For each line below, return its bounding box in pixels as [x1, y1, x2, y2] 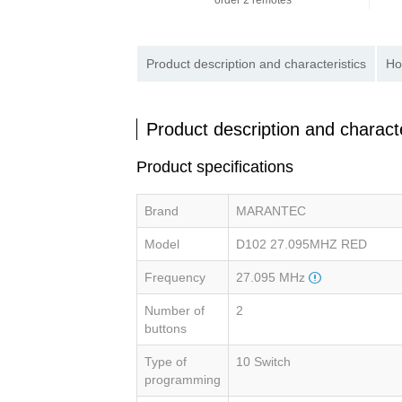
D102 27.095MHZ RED [236, 237, 367, 252]
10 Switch [236, 354, 291, 370]
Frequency [144, 270, 205, 285]
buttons [144, 321, 187, 336]
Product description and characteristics [146, 57, 366, 72]
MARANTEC [236, 204, 306, 219]
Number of [144, 303, 205, 319]
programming [144, 372, 221, 388]
